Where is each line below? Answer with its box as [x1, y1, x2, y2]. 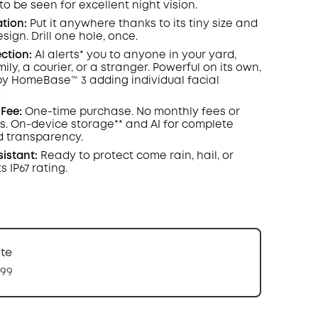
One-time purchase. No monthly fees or [21, 107, 240, 117]
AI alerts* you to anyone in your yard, [31, 50, 236, 60]
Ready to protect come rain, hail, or [37, 151, 234, 161]
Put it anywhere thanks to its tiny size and [26, 19, 258, 29]
